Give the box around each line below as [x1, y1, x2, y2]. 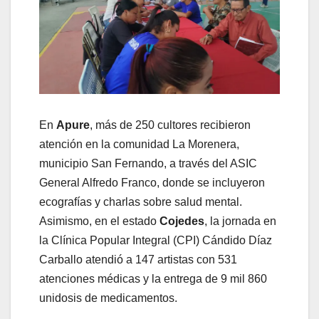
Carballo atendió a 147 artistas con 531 [39, 253, 237, 266]
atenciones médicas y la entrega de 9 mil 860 [39, 273, 267, 286]
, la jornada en [204, 215, 276, 228]
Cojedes [159, 215, 204, 228]
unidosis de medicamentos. [39, 292, 177, 305]
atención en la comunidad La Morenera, [39, 138, 239, 151]
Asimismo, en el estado [39, 215, 159, 228]
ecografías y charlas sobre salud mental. [39, 196, 242, 209]
